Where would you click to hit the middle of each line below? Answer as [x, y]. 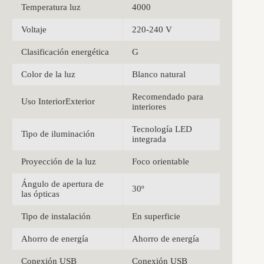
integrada [149, 139]
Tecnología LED [162, 129]
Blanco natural [159, 75]
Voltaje [34, 30]
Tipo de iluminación [58, 134]
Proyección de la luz [59, 162]
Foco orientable [161, 162]
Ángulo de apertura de [62, 184]
